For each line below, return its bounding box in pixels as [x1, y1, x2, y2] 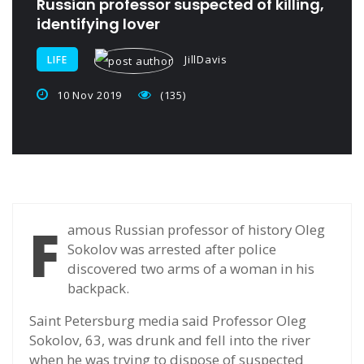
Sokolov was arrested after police [67, 239, 276, 258]
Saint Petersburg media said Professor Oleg [29, 310, 306, 330]
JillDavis [181, 52, 227, 67]
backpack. [67, 278, 129, 297]
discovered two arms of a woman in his [67, 258, 314, 278]
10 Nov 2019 [56, 87, 122, 102]
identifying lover [37, 14, 160, 34]
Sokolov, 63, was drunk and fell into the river [29, 330, 310, 349]
